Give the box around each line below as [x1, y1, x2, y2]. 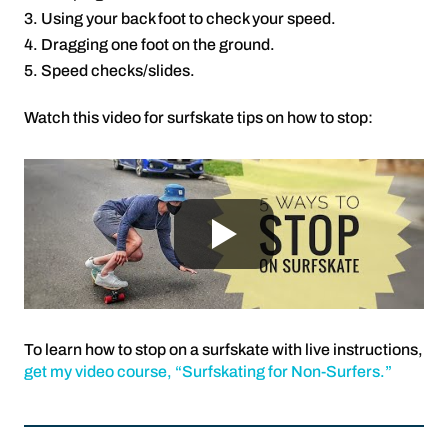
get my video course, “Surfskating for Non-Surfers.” [24, 363, 392, 380]
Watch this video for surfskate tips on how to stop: [24, 109, 373, 126]
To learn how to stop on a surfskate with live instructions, [24, 341, 423, 358]
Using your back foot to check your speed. [41, 10, 336, 27]
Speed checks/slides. [41, 62, 195, 79]
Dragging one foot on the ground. [41, 36, 275, 53]
